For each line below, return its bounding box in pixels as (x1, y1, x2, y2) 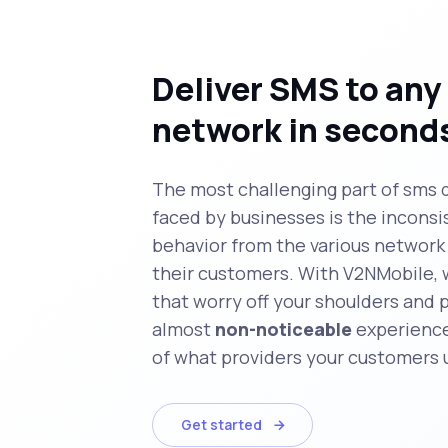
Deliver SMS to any (152, 66, 441, 111)
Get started (181, 414, 262, 434)
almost (152, 316, 215, 341)
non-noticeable (215, 316, 352, 341)
